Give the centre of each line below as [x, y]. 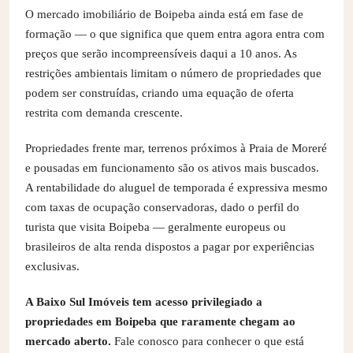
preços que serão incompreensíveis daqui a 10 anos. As [161, 53]
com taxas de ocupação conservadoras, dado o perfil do [162, 207]
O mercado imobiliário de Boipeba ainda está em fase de [164, 14]
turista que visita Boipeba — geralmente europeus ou [156, 227]
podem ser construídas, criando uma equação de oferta [160, 93]
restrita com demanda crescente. [104, 112]
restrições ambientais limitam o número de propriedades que [173, 73]
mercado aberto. [68, 341]
